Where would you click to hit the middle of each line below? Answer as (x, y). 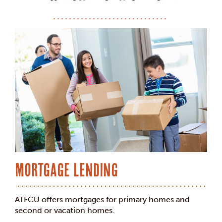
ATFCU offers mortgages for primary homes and (102, 200)
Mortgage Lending (66, 170)
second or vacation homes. (65, 211)
